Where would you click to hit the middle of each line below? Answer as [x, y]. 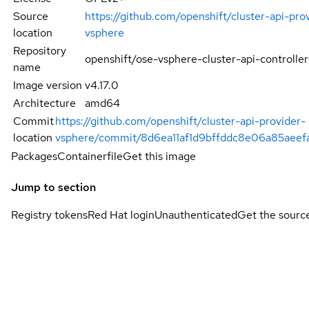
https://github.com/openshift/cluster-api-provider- [180, 121]
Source [31, 16]
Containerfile [90, 156]
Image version [48, 85]
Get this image [159, 156]
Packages [34, 156]
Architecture [44, 103]
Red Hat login [121, 215]
